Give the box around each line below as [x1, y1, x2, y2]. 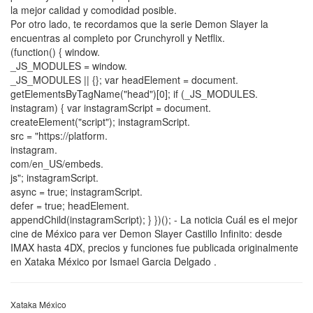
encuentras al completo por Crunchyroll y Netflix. [10, 31, 225, 45]
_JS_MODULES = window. [10, 59, 127, 73]
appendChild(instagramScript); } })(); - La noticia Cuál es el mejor [10, 212, 298, 227]
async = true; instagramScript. [10, 184, 143, 199]
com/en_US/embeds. [10, 156, 103, 171]
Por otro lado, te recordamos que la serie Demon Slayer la [10, 17, 268, 31]
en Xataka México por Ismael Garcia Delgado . [10, 254, 217, 269]
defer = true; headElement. [10, 198, 129, 213]
